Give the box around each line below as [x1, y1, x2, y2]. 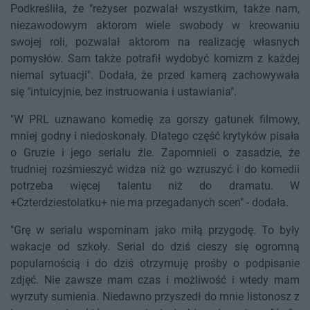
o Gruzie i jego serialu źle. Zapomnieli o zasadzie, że [10, 146, 300, 160]
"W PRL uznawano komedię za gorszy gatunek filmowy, [10, 113, 300, 127]
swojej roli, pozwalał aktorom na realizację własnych [10, 35, 300, 49]
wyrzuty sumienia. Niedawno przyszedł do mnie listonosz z [10, 290, 300, 304]
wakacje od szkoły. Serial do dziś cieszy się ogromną [10, 240, 300, 254]
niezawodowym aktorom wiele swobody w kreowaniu [10, 19, 300, 33]
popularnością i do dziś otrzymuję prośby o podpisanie [10, 257, 300, 271]
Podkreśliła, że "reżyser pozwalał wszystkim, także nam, [10, 2, 300, 16]
